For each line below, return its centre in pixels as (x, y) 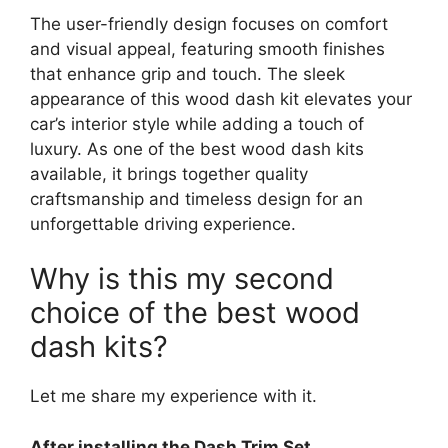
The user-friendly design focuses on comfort (209, 23)
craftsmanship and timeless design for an (196, 198)
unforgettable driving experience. (163, 223)
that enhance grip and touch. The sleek (187, 73)
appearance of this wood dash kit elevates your (221, 98)
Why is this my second (182, 279)
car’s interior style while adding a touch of (197, 123)
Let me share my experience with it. (173, 396)
